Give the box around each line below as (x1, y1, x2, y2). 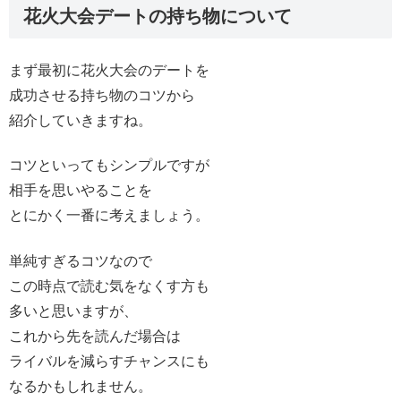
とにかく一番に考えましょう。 (9, 208, 209, 224)
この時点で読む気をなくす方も (9, 277, 209, 294)
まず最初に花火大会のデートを (9, 63, 209, 79)
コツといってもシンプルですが (9, 158, 209, 174)
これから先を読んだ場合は (9, 328, 181, 344)
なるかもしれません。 (9, 378, 152, 394)
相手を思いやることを (9, 183, 152, 199)
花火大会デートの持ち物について (23, 5, 292, 26)
